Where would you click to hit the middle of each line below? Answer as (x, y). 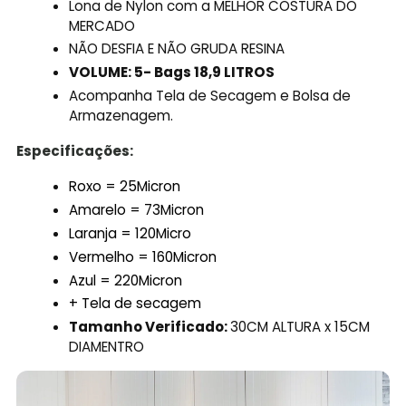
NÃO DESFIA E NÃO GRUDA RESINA (177, 49)
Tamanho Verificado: (150, 327)
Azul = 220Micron (128, 280)
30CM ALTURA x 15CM (300, 327)
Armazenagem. (121, 115)
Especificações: (74, 151)
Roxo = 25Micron (125, 187)
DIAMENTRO (107, 347)
